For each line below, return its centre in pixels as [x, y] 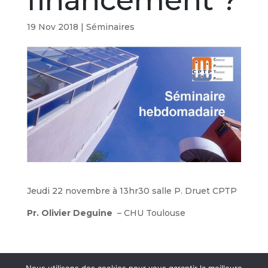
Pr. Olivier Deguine [69, 213]
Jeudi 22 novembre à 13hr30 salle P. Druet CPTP [132, 191]
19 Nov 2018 [52, 27]
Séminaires [110, 27]
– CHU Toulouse [149, 213]
